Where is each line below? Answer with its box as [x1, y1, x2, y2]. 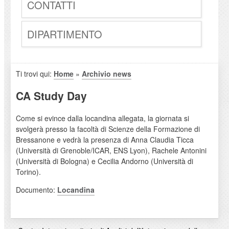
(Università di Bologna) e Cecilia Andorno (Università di [15, 155, 193, 166]
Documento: [15, 184, 57, 195]
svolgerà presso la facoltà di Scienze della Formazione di [15, 123, 200, 134]
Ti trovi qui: [15, 68, 54, 79]
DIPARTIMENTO [27, 27, 102, 42]
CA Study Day [15, 88, 87, 104]
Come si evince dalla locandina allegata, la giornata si [15, 112, 189, 123]
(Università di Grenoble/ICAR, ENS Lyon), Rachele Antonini [15, 145, 207, 155]
